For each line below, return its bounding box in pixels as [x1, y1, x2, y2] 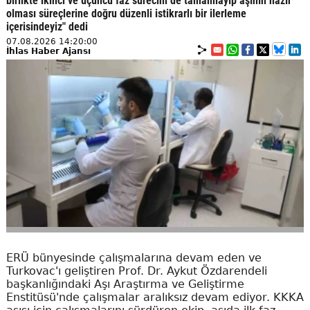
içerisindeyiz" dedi [6, 19, 88, 33]
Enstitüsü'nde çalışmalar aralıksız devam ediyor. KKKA [6, 290, 304, 304]
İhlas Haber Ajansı [6, 46, 91, 56]
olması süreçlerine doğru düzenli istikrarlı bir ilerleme [6, 6, 246, 20]
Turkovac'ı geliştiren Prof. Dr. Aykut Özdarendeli [6, 264, 267, 277]
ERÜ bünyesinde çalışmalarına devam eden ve [6, 250, 262, 264]
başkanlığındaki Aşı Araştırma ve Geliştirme [6, 277, 244, 291]
